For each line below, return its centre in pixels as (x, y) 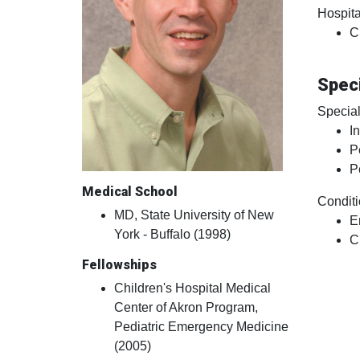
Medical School (130, 192)
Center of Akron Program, (186, 308)
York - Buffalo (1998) (172, 235)
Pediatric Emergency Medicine (201, 327)
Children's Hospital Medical (192, 288)
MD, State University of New (194, 215)
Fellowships (119, 265)
